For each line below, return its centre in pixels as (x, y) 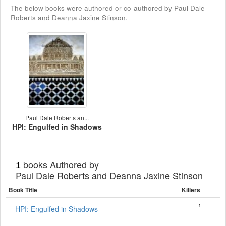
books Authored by (60, 164)
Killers (191, 190)
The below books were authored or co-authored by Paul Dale (108, 8)
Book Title (23, 190)
